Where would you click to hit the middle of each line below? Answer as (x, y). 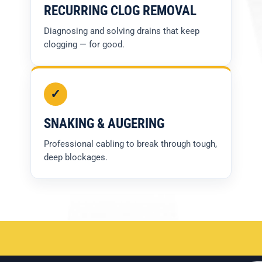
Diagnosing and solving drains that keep (122, 31)
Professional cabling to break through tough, (130, 144)
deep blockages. (76, 158)
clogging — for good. (84, 45)
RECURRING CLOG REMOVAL (120, 11)
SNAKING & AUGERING (104, 124)
